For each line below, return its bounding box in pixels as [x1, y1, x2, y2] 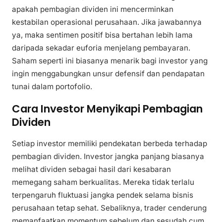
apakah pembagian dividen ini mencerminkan [12, 4, 173, 14]
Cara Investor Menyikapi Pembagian [12, 101, 203, 116]
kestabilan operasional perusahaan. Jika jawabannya [12, 17, 202, 27]
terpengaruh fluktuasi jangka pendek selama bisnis [12, 190, 193, 200]
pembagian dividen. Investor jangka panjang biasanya [12, 152, 204, 162]
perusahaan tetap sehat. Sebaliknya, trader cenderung [12, 203, 207, 213]
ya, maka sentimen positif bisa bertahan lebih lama [12, 30, 193, 40]
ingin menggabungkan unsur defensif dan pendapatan [12, 69, 205, 78]
